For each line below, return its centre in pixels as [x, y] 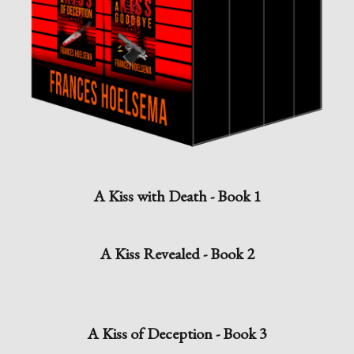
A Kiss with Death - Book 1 [177, 196]
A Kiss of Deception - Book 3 [177, 334]
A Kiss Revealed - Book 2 [177, 254]
